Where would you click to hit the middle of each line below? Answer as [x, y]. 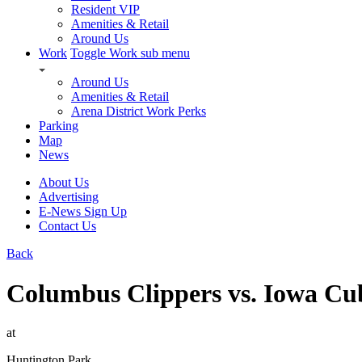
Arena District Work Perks [139, 112]
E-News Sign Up [83, 212]
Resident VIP [105, 10]
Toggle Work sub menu [130, 53]
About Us [64, 183]
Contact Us [67, 226]
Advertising [69, 197]
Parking [59, 126]
